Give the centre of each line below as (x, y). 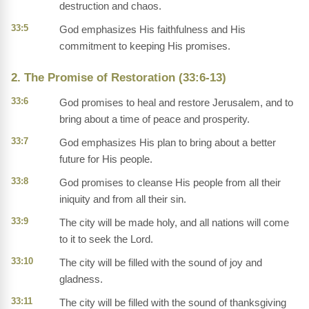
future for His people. (106, 159)
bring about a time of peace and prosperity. (154, 119)
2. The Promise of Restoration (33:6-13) (119, 78)
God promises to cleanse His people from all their (170, 183)
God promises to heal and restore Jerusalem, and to (176, 103)
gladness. (81, 279)
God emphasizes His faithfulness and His (152, 30)
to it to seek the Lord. (106, 239)
